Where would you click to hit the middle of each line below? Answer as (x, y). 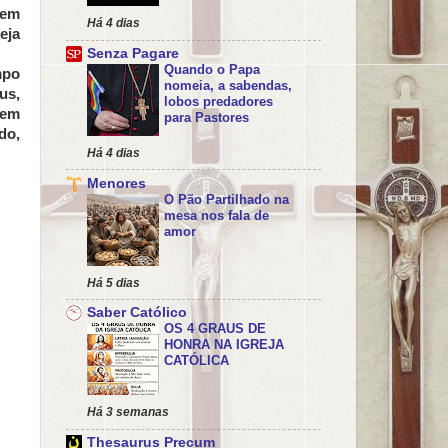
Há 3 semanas (128, 412)
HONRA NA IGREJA (224, 345)
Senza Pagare (133, 53)
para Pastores (206, 117)
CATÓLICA (196, 361)
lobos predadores (218, 101)
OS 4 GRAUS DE (215, 329)
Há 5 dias (113, 282)
